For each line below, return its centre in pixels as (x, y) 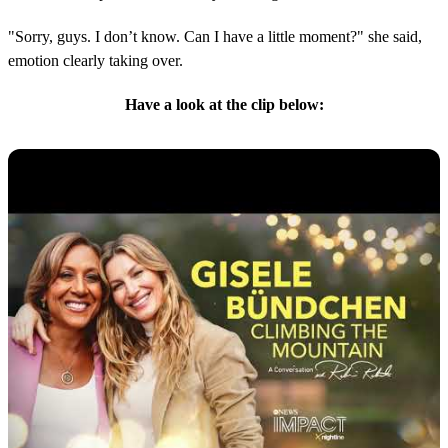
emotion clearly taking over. (95, 61)
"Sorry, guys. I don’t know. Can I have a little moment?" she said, (215, 37)
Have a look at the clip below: (224, 105)
